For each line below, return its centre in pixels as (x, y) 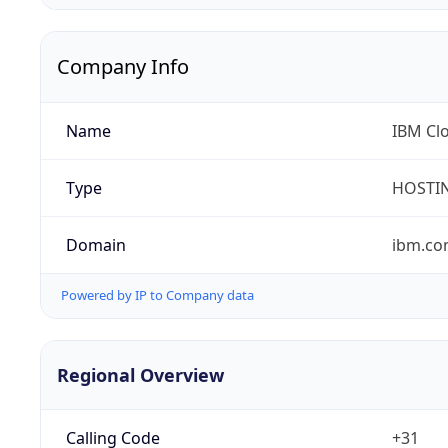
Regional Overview (140, 374)
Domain (95, 245)
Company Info (123, 67)
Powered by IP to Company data (157, 295)
